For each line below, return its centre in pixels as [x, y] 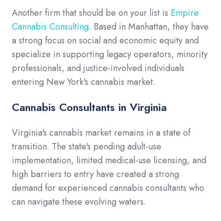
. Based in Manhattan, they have [149, 27]
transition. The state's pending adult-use [87, 147]
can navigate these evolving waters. [79, 202]
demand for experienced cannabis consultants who [108, 188]
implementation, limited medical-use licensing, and [109, 161]
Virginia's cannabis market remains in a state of [101, 133]
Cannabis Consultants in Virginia [89, 107]
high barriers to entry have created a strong [95, 174]
